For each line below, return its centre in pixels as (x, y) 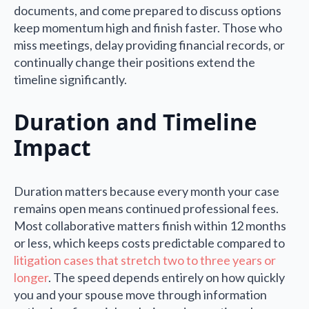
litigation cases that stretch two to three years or (145, 260)
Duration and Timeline (135, 122)
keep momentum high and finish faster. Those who (148, 28)
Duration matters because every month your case (147, 191)
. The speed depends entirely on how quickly (167, 277)
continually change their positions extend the (134, 62)
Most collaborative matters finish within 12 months (150, 225)
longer (31, 277)
